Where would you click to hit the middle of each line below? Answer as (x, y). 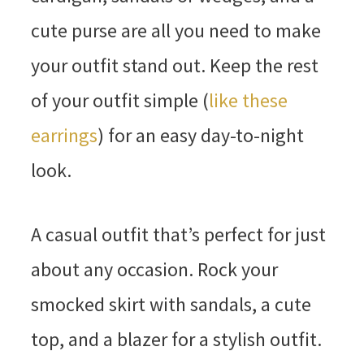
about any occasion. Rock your (154, 269)
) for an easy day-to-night (200, 135)
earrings (64, 135)
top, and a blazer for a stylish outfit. (176, 339)
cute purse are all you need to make (175, 30)
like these (248, 100)
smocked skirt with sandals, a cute (171, 304)
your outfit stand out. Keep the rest (174, 65)
